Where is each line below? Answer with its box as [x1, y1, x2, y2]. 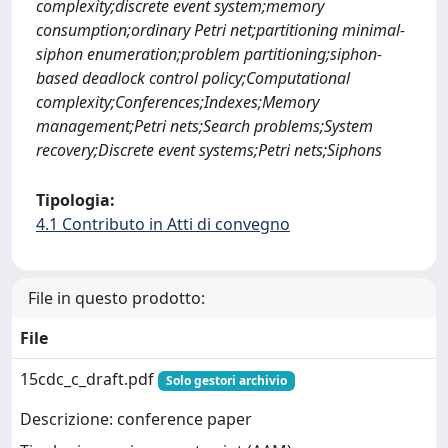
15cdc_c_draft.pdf [20, 368, 158, 390]
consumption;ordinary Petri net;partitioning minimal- [36, 19, 405, 41]
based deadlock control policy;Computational [36, 67, 350, 89]
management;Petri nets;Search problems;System [36, 115, 373, 137]
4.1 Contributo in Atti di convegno [36, 213, 290, 235]
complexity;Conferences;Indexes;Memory [36, 91, 319, 113]
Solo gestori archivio [165, 372, 287, 389]
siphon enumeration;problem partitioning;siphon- [36, 43, 382, 65]
